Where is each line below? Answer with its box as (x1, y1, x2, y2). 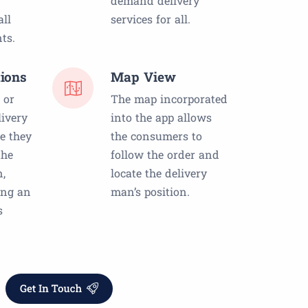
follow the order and (111, 147, 219, 162)
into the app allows (111, 110, 212, 125)
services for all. (111, 12, 190, 27)
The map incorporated (111, 91, 228, 107)
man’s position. (111, 184, 190, 199)
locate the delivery (111, 166, 207, 181)
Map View (111, 68, 176, 86)
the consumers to (111, 129, 202, 144)
